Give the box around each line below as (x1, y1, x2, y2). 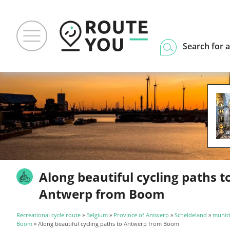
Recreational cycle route (16, 211, 81, 219)
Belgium (86, 211, 108, 219)
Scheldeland (175, 211, 207, 219)
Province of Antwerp (113, 211, 169, 219)
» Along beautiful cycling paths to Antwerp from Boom (32, 220, 179, 227)
